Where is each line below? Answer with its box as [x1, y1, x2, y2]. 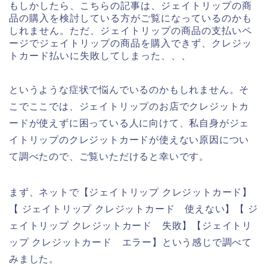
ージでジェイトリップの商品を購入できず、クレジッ [9, 38, 252, 49]
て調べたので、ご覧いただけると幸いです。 [9, 151, 209, 162]
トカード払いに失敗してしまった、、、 [9, 51, 191, 61]
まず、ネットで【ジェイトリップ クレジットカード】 [9, 187, 252, 198]
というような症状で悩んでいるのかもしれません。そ [9, 85, 250, 95]
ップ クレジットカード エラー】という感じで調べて [9, 237, 252, 248]
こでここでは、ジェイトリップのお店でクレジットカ [9, 101, 250, 112]
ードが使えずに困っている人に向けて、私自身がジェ [9, 118, 250, 129]
